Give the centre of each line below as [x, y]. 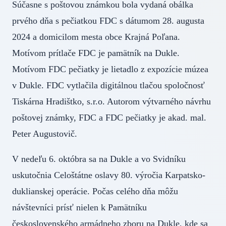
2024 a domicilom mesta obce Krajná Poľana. [96, 37]
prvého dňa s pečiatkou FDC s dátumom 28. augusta [108, 21]
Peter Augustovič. [45, 134]
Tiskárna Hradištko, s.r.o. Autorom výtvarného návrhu [111, 102]
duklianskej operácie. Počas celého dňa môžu [95, 191]
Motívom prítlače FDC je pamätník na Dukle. [96, 53]
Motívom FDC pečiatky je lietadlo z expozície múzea [110, 69]
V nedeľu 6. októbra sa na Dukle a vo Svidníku [99, 159]
